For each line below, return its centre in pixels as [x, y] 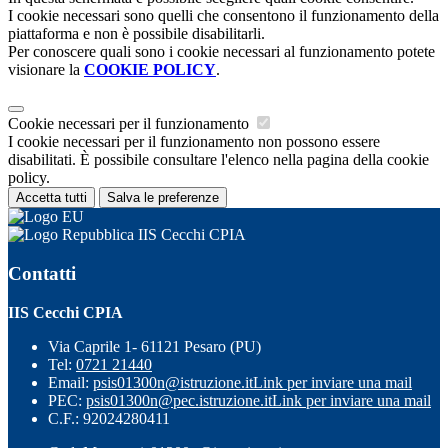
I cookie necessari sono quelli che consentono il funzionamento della [223, 16]
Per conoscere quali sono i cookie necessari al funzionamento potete [221, 52]
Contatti [42, 273]
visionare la [46, 70]
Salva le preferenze [163, 198]
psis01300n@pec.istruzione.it [179, 400]
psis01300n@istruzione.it [173, 382]
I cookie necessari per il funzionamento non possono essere [194, 142]
